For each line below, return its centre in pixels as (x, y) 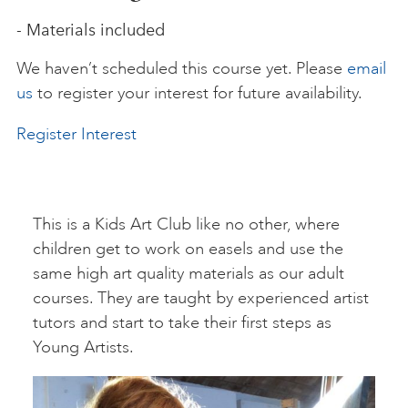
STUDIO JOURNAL (197, 174)
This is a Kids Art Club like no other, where (186, 224)
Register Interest (76, 134)
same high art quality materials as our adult (189, 273)
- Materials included (91, 30)
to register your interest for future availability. (198, 93)
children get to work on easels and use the (188, 249)
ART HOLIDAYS (197, 43)
